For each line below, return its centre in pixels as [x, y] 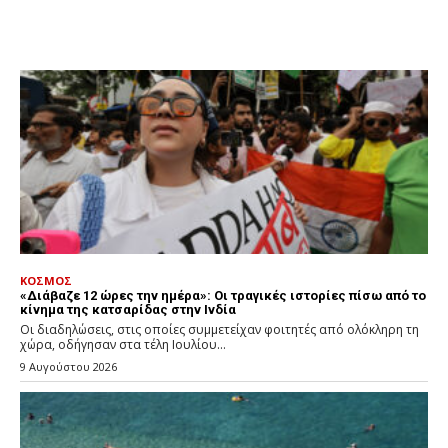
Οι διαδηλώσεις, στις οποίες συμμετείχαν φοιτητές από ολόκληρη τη [219, 329]
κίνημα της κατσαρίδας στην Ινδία [128, 309]
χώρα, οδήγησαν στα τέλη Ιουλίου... [123, 344]
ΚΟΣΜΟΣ [46, 280]
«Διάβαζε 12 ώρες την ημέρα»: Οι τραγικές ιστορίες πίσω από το [223, 295]
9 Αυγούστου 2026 [68, 366]
